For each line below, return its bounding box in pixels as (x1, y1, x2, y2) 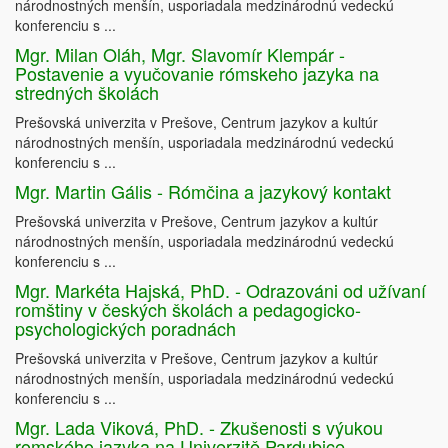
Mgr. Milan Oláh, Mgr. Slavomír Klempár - (15, 41, 345, 68)
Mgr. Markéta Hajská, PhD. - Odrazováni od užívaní (15, 277, 426, 304)
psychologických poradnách (15, 315, 236, 342)
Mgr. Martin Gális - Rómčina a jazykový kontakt (15, 178, 391, 205)
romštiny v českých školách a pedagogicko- (15, 296, 361, 323)
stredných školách (15, 79, 159, 106)
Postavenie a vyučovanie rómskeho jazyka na (15, 60, 379, 87)
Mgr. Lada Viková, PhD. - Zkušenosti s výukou (15, 414, 383, 441)
